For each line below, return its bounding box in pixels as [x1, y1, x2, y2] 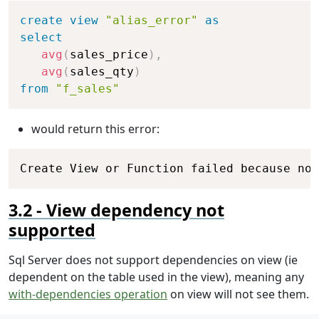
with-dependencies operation [9, 286, 167, 303]
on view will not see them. [167, 286, 309, 303]
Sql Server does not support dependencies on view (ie [9, 252, 298, 268]
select [20, 31, 63, 45]
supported [9, 219, 95, 242]
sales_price [70, 48, 148, 62]
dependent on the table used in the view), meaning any [9, 269, 304, 286]
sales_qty [70, 65, 134, 79]
